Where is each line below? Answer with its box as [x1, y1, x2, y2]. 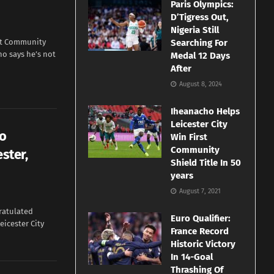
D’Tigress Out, [171, 12, 229, 23]
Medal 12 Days [171, 50, 231, 62]
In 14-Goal [171, 251, 213, 263]
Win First [171, 131, 208, 143]
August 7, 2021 [177, 187, 221, 196]
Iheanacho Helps [171, 106, 240, 117]
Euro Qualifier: [171, 213, 231, 224]
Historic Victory [171, 239, 236, 250]
